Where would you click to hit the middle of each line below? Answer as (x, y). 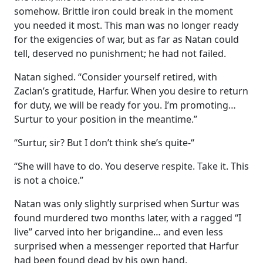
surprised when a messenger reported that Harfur (127, 246)
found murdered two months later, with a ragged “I (128, 218)
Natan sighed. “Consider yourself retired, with (116, 77)
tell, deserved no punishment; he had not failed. (120, 53)
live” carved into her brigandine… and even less (119, 232)
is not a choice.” (49, 180)
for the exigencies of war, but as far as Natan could (127, 39)
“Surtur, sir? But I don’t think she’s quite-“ (104, 142)
